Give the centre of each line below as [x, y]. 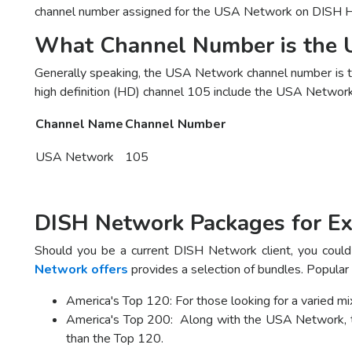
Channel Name [79, 125]
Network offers [81, 270]
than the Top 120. [115, 339]
